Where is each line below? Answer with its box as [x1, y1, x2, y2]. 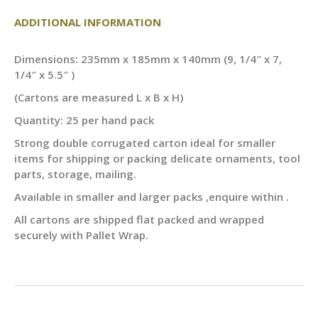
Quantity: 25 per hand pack [14, 113, 154, 127]
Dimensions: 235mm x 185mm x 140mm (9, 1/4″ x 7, [14, 52, 282, 66]
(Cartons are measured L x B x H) [14, 90, 183, 104]
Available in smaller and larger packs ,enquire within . [14, 190, 289, 204]
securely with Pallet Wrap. [14, 228, 148, 242]
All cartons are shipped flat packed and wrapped [14, 212, 264, 226]
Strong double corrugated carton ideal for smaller [14, 136, 275, 150]
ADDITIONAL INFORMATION [14, 15, 161, 29]
